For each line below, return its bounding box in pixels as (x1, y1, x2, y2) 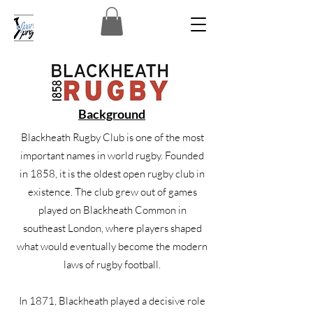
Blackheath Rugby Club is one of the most (20, 130, 204, 144)
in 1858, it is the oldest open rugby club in (20, 166, 205, 180)
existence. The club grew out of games (27, 184, 197, 198)
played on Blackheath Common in (38, 203, 187, 217)
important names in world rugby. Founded (20, 148, 204, 162)
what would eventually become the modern (17, 239, 208, 253)
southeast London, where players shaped (22, 221, 202, 235)
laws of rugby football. (64, 257, 161, 271)
